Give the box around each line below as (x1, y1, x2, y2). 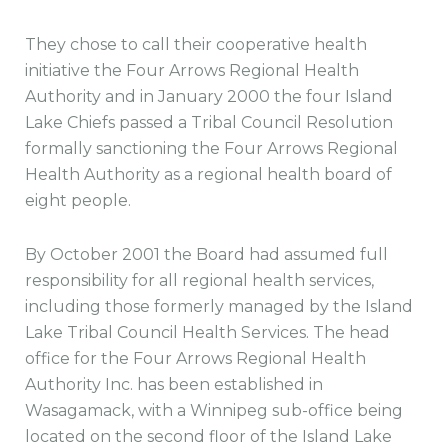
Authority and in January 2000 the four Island (25, 86, 393, 106)
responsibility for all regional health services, (25, 270, 374, 290)
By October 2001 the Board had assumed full (25, 244, 388, 264)
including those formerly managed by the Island (25, 296, 413, 316)
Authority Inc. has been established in (25, 374, 323, 394)
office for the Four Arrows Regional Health (25, 348, 366, 368)
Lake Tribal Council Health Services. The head (25, 322, 390, 342)
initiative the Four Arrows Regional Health (25, 60, 359, 80)
